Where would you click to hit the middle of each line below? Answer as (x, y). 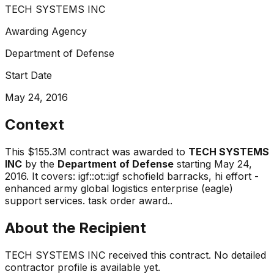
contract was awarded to (126, 151)
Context (35, 124)
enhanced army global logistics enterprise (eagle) (119, 188)
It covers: (55, 176)
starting (192, 164)
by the (38, 164)
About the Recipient (76, 228)
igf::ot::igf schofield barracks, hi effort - (168, 176)
